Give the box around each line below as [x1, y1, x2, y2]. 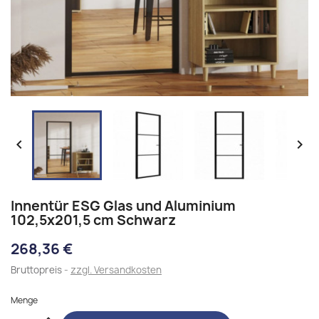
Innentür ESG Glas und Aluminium [11, 197, 236, 215]
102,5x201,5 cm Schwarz [11, 211, 176, 229]
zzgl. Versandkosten [70, 263, 162, 276]
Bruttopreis [11, 263, 64, 276]
